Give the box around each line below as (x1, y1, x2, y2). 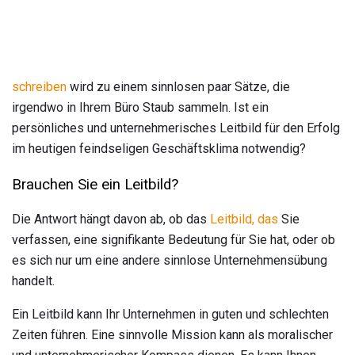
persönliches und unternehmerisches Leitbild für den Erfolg (12, 120, 340, 136)
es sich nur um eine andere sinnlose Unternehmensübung (12, 253, 327, 269)
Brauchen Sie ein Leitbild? (12, 175, 178, 193)
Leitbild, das (210, 212, 278, 227)
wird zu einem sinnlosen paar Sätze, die (67, 78, 290, 94)
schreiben (12, 78, 67, 94)
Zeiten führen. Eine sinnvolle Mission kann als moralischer (12, 327, 333, 343)
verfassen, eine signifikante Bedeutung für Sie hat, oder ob (12, 232, 335, 248)
